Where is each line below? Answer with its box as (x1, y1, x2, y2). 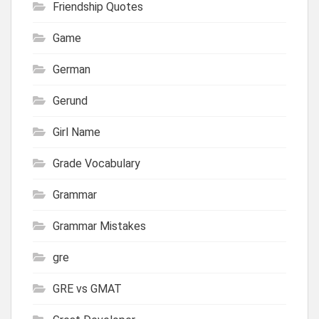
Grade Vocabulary (53, 156, 140, 170)
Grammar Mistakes (53, 219, 146, 233)
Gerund (53, 93, 88, 108)
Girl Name (53, 125, 100, 139)
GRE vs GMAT (53, 281, 122, 296)
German (53, 62, 90, 76)
